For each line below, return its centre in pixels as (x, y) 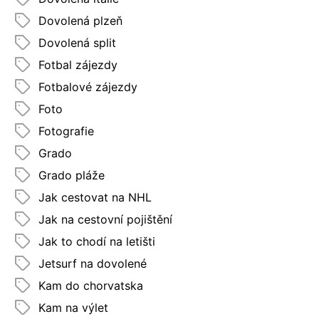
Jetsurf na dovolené (93, 263)
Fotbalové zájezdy (88, 87)
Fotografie (66, 131)
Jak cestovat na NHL (95, 197)
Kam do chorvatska (91, 285)
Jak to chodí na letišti (97, 241)
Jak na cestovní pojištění (105, 219)
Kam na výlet (73, 307)
